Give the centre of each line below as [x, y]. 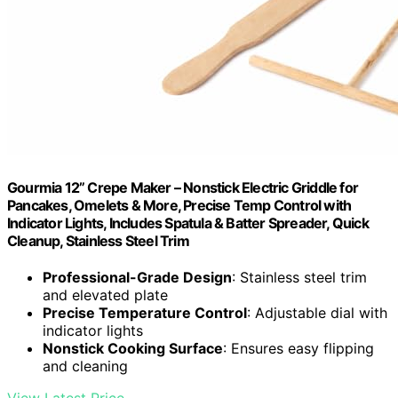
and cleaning [85, 366]
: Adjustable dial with [317, 312]
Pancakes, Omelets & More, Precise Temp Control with [179, 205]
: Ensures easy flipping [298, 348]
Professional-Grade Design [137, 277]
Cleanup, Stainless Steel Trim [98, 240]
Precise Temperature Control [145, 312]
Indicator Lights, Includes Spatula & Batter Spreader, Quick [188, 223]
